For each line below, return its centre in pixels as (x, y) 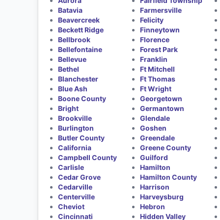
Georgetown (161, 98)
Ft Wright (156, 89)
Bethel (68, 69)
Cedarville (75, 187)
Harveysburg (162, 197)
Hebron (153, 206)
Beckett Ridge (81, 30)
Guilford (154, 157)
